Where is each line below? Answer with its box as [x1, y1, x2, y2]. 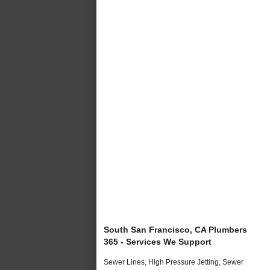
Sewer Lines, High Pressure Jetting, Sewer [104, 257, 243, 266]
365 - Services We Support [104, 236, 212, 246]
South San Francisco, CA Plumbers [104, 224, 247, 234]
